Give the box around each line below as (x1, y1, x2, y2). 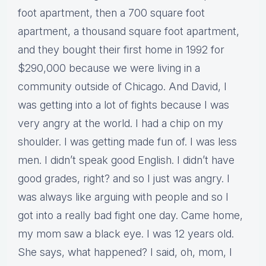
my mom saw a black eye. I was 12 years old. (18, 227, 234, 240)
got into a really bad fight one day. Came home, (18, 209, 243, 222)
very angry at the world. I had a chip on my (18, 117, 223, 130)
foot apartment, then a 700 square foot (18, 7, 205, 20)
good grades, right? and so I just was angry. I (18, 172, 230, 185)
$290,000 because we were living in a (18, 62, 200, 75)
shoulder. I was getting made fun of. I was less (18, 135, 237, 148)
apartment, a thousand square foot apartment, (18, 25, 239, 38)
